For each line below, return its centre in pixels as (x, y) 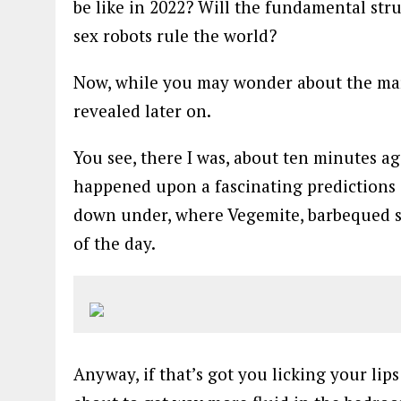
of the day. (115, 243)
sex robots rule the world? (175, 35)
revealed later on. (142, 110)
